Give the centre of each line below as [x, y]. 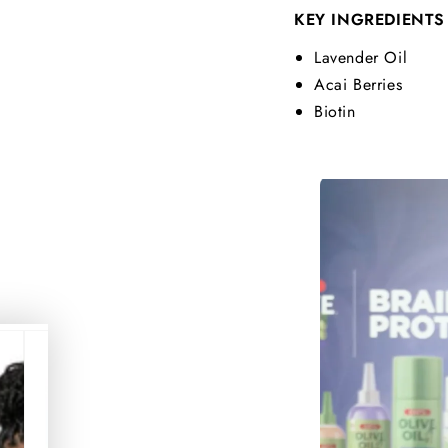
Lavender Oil [361, 57]
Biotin [335, 111]
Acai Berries [358, 84]
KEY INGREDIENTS [369, 19]
